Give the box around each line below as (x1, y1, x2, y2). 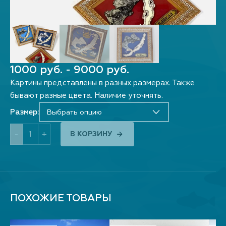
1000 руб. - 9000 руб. (10, 63, 129, 77)
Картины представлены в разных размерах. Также (10, 78, 195, 88)
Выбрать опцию (46, 107, 102, 117)
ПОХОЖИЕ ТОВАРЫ (10, 192, 111, 204)
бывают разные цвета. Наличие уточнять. (10, 91, 163, 100)
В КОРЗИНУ (70, 130, 112, 138)
